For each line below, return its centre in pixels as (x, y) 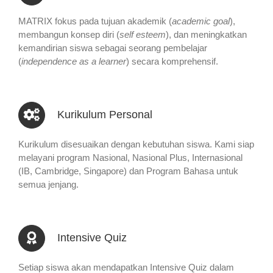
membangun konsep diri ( (69, 35)
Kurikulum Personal (105, 115)
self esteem (142, 35)
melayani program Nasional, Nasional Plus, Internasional (130, 158)
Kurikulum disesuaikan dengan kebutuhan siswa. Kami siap (136, 144)
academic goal (200, 21)
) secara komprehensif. (172, 62)
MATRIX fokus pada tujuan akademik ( (95, 21)
